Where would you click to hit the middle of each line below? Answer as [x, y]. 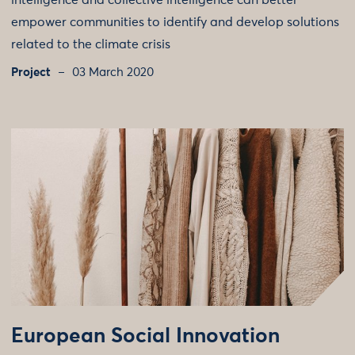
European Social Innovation [145, 337]
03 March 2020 [113, 73]
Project [31, 73]
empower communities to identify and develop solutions [175, 22]
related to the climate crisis [91, 44]
